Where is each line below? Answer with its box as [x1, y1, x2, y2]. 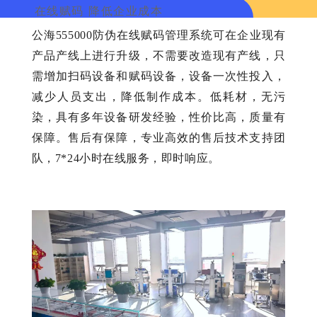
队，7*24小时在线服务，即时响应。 [31, 151, 220, 164]
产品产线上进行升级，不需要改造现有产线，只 [31, 49, 286, 62]
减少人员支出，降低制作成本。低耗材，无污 [31, 90, 286, 103]
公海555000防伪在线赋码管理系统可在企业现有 [31, 28, 286, 41]
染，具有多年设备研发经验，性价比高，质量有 [31, 110, 286, 123]
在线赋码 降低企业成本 [34, 3, 163, 18]
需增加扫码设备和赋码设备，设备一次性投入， [31, 69, 286, 82]
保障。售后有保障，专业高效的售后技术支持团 [31, 131, 286, 144]
